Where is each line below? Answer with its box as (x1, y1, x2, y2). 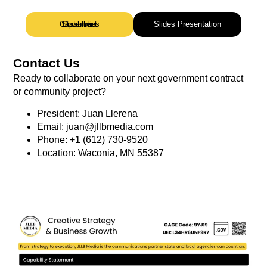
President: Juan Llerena (37, 108, 138, 119)
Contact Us (13, 56, 80, 70)
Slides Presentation (154, 19, 222, 29)
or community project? (13, 86, 107, 97)
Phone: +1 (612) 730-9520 (37, 134, 148, 145)
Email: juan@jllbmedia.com (37, 121, 154, 132)
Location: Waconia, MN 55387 (37, 147, 164, 158)
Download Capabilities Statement (61, 19, 98, 29)
